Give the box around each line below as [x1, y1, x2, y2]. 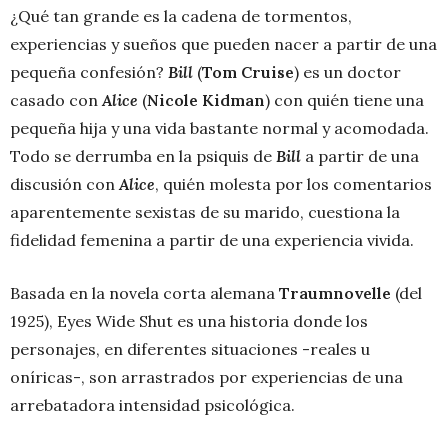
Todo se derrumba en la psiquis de [10, 146, 276, 167]
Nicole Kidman [147, 90, 265, 111]
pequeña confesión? [10, 62, 168, 83]
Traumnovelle [279, 283, 391, 304]
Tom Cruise [202, 62, 294, 83]
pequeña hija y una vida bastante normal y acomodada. [10, 118, 429, 139]
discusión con [10, 174, 119, 195]
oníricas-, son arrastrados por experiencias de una [10, 367, 403, 388]
